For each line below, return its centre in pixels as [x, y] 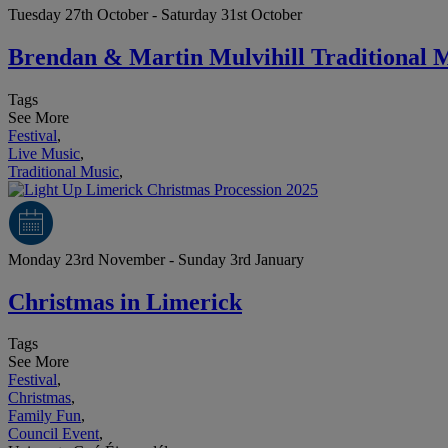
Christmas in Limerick [125, 301]
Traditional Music [63, 171]
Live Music [44, 153]
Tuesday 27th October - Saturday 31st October [155, 14]
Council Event [53, 434]
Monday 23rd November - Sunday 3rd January [156, 259]
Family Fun [44, 416]
